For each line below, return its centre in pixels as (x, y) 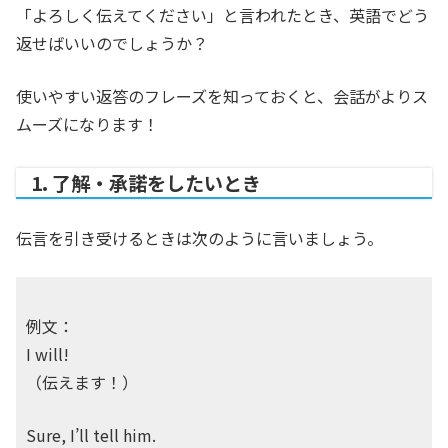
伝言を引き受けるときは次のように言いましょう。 (199, 238)
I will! (47, 354)
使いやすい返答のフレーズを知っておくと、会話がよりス (222, 96)
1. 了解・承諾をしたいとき (146, 183)
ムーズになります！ (87, 124)
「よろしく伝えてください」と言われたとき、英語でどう (222, 15)
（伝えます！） (82, 382)
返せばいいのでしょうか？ (112, 43)
